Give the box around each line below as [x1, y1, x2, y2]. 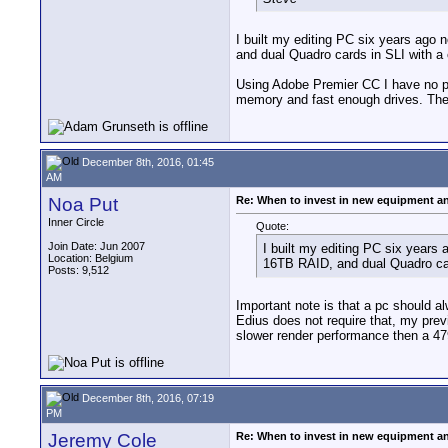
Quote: [256, 220, 289, 233]
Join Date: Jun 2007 [48, 240, 145, 252]
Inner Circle [48, 216, 104, 228]
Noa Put [48, 194, 118, 215]
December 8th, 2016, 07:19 [79, 391, 214, 404]
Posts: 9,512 [48, 264, 109, 276]
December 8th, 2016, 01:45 [79, 155, 214, 168]
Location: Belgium [48, 252, 133, 264]
